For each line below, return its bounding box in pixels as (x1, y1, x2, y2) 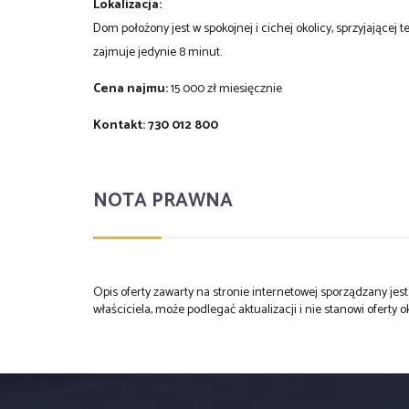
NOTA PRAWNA (93, 184, 233, 216)
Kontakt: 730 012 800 (93, 114, 232, 136)
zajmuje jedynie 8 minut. (93, 41, 222, 63)
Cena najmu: (93, 78, 168, 100)
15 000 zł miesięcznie (168, 78, 282, 100)
